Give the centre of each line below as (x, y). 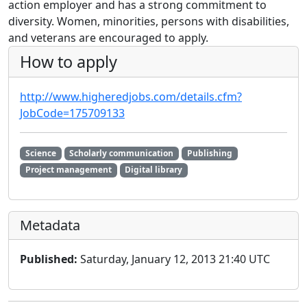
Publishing (209, 153)
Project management (68, 170)
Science (40, 153)
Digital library (154, 170)
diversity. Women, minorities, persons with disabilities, (149, 22)
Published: (49, 259)
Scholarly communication (122, 153)
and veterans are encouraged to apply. (108, 38)
